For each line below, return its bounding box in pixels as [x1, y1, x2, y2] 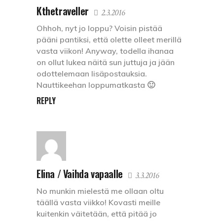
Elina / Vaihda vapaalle [37, 166, 123, 182]
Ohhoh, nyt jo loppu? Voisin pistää [37, 23, 162, 34]
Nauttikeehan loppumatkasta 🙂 [37, 80, 155, 90]
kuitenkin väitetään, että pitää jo [37, 209, 157, 219]
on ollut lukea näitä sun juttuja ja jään [37, 57, 175, 68]
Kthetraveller [37, 3, 89, 19]
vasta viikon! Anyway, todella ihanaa [37, 46, 174, 56]
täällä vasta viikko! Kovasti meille [37, 197, 160, 208]
